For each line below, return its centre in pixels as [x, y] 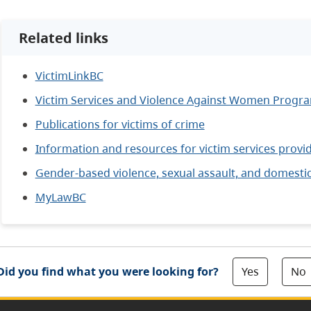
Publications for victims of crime [120, 124]
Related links [63, 37]
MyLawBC [60, 197]
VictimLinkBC [69, 75]
